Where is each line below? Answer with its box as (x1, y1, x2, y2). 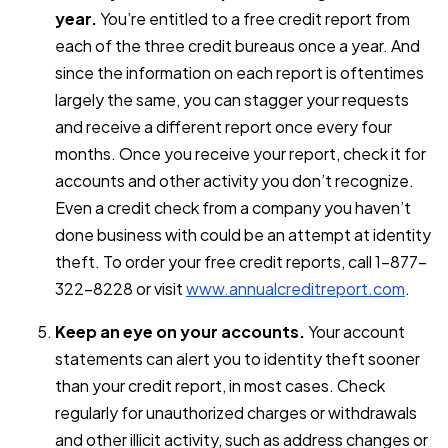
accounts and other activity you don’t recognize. (55, 169, 414, 191)
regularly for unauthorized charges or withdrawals (55, 401, 417, 423)
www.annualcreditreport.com (186, 277, 405, 299)
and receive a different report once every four (55, 115, 392, 137)
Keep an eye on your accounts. (55, 320, 305, 342)
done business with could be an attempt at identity (55, 223, 431, 245)
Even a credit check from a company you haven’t (55, 196, 411, 218)
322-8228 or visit (55, 277, 186, 299)
